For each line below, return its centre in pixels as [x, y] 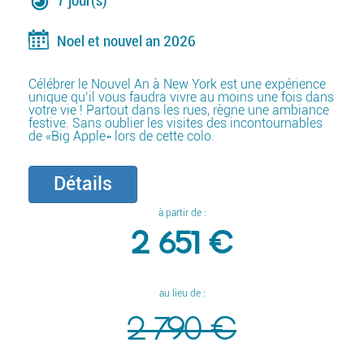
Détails [83, 184]
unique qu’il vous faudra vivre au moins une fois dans [181, 97]
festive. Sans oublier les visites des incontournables [175, 123]
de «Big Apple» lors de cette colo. [121, 136]
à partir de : [182, 212]
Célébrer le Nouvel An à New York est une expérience [177, 84]
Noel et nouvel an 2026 [126, 41]
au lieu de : [182, 293]
